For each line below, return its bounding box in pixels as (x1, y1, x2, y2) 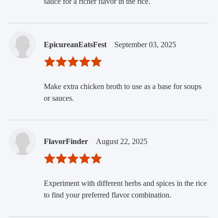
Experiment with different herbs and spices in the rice (43, 179, 207, 187)
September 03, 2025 (114, 40, 176, 49)
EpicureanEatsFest (43, 40, 107, 49)
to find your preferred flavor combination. (43, 190, 171, 199)
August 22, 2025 (95, 137, 147, 145)
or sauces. (43, 93, 74, 102)
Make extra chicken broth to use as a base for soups (43, 82, 201, 91)
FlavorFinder (43, 137, 88, 145)
